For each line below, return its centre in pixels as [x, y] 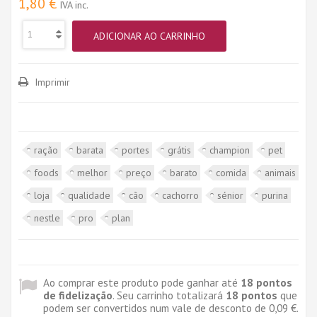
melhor [92, 172]
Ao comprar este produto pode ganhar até [142, 282]
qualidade [89, 195]
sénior [230, 195]
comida [231, 172]
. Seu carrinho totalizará [169, 295]
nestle [47, 218]
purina [275, 195]
